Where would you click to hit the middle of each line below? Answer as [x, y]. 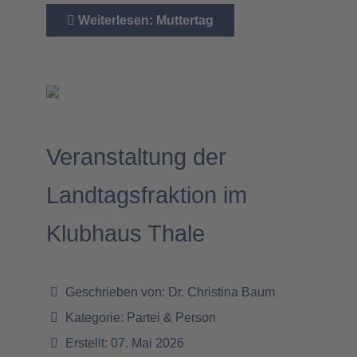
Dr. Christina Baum [222, 292]
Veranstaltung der [136, 157]
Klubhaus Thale [126, 233]
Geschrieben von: [115, 292]
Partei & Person [171, 317]
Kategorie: [94, 317]
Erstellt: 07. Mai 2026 [125, 343]
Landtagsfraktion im [147, 195]
